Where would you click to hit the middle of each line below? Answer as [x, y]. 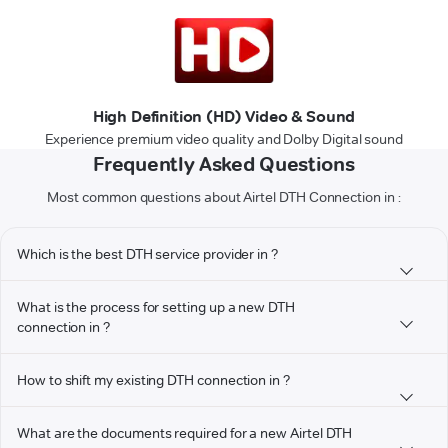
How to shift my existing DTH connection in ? [153, 380]
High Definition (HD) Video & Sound [224, 116]
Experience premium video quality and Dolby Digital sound [224, 139]
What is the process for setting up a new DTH [156, 307]
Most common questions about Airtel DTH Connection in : [224, 197]
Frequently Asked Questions [224, 164]
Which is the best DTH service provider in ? [147, 254]
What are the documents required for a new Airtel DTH [185, 433]
